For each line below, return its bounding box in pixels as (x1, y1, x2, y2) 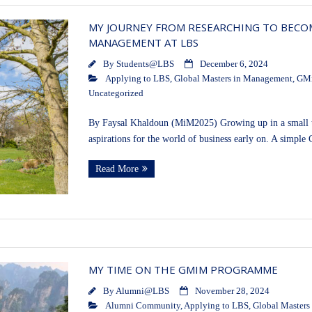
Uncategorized (88, 88, 143, 99)
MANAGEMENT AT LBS (88, 36, 198, 50)
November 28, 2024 (194, 286, 270, 297)
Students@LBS (116, 59, 174, 70)
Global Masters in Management (173, 74, 292, 84)
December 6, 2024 (199, 59, 268, 70)
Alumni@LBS (115, 286, 169, 297)
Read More (95, 164, 139, 175)
